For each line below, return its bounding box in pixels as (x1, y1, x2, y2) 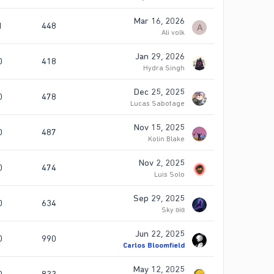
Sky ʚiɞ (161, 206, 185, 215)
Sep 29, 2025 (133, 193, 185, 204)
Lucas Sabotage (130, 99, 185, 108)
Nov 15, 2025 (134, 122, 185, 133)
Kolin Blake (148, 135, 185, 144)
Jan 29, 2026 (135, 51, 185, 62)
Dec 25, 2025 (134, 86, 185, 98)
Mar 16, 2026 (134, 15, 185, 27)
